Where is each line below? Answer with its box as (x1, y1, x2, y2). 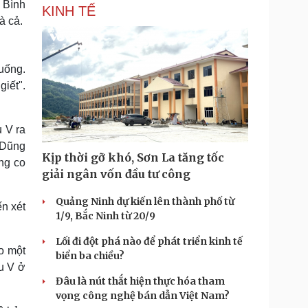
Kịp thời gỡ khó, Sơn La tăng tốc (42, 151, 224, 164)
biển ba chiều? (56, 250, 124, 262)
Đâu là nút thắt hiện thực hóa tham (56, 275, 225, 287)
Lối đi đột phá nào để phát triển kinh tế (56, 235, 243, 247)
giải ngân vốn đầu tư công (42, 167, 190, 181)
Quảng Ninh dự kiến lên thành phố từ (56, 195, 234, 208)
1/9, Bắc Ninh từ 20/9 (56, 210, 155, 222)
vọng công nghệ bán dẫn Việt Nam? (56, 289, 230, 302)
